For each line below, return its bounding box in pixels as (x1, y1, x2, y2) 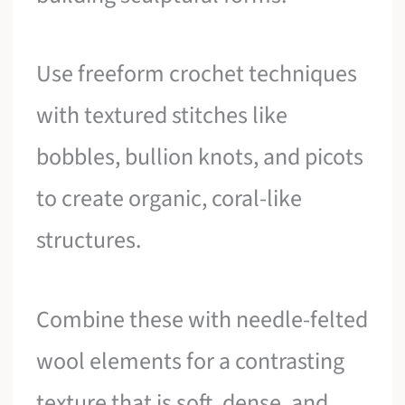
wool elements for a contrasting (36, 344, 345, 378)
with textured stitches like (36, 99, 288, 133)
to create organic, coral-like (36, 182, 303, 216)
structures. (36, 223, 142, 258)
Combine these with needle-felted (36, 302, 369, 336)
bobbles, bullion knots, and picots (36, 140, 364, 174)
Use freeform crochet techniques (36, 57, 358, 91)
